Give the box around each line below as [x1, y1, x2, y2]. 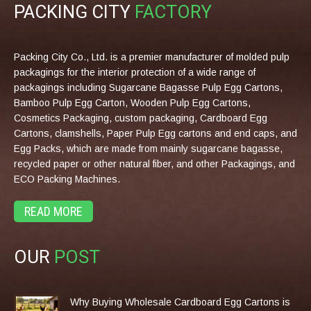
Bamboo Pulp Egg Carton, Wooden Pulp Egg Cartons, [14, 96, 251, 108]
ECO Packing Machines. [14, 173, 120, 185]
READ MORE [24, 203, 83, 219]
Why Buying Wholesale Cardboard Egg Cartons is [70, 296, 290, 308]
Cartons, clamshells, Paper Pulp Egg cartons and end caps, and [14, 127, 297, 139]
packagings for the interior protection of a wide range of [14, 66, 255, 78]
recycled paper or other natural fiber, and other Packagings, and [14, 158, 295, 169]
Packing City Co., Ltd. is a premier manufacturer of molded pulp [14, 51, 289, 62]
